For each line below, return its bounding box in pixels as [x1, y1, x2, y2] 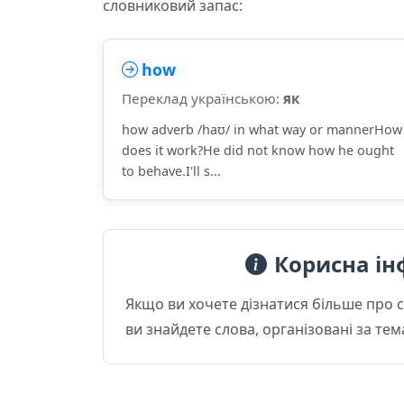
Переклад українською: [122, 89, 283, 107]
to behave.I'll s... [122, 162, 221, 179]
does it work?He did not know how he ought [122, 142, 394, 159]
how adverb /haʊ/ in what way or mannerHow [122, 121, 402, 138]
